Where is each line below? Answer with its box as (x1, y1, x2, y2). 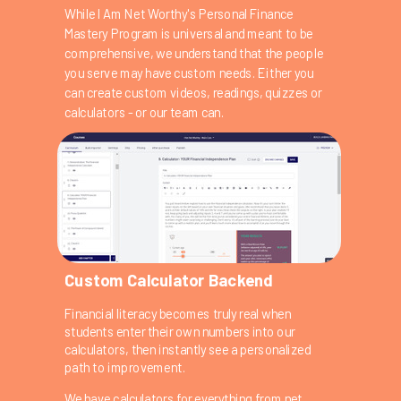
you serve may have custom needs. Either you (64, 64, 314, 81)
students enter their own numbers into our (64, 323, 295, 339)
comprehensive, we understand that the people (64, 45, 323, 61)
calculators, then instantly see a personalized (64, 341, 311, 357)
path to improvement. (64, 359, 186, 376)
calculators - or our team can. (64, 104, 225, 120)
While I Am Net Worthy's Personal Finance (64, 4, 294, 21)
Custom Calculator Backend (64, 269, 274, 291)
